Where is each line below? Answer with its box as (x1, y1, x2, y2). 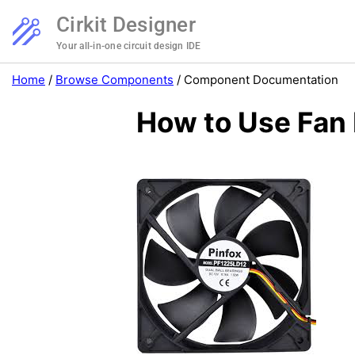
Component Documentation (184, 72, 338, 87)
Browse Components (55, 72, 174, 87)
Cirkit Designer (56, 13, 196, 36)
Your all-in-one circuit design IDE (56, 40, 201, 52)
